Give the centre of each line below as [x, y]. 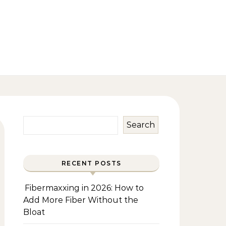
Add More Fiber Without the [81, 200]
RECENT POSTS [91, 163]
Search [141, 125]
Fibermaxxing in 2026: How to [84, 188]
